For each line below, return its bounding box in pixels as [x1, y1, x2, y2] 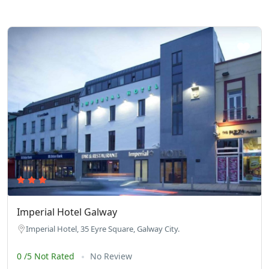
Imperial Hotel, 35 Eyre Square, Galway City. [26, 223, 180, 235]
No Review [90, 250, 132, 262]
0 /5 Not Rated [17, 250, 77, 262]
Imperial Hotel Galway [17, 205, 117, 219]
